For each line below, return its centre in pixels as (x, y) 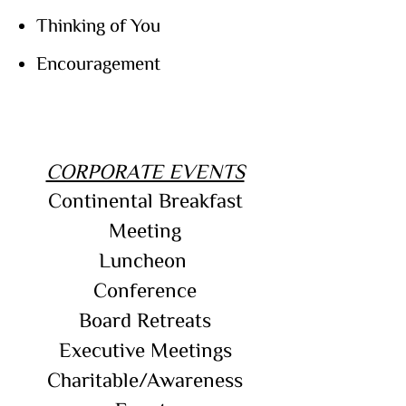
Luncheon (145, 259)
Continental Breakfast (145, 199)
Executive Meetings (145, 349)
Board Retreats (145, 319)
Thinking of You (98, 24)
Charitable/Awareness (145, 379)
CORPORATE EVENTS (145, 170)
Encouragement (98, 63)
